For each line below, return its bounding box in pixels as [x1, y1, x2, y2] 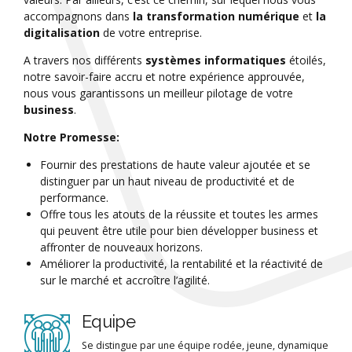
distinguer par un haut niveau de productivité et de [40, 174, 295, 189]
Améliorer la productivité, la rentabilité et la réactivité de [40, 256, 323, 272]
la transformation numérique [133, 9, 299, 24]
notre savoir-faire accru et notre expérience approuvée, [24, 69, 305, 85]
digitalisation [24, 25, 100, 41]
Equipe [82, 310, 136, 332]
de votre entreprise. [100, 25, 202, 41]
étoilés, [286, 53, 326, 68]
